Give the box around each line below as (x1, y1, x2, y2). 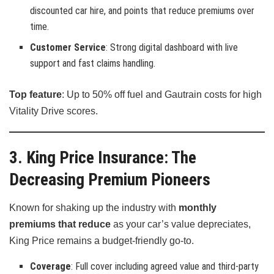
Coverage (30, 260, 72, 272)
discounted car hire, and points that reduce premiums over (30, 5, 255, 17)
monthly (179, 202, 217, 213)
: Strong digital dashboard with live (106, 42, 239, 54)
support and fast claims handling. (30, 57, 156, 70)
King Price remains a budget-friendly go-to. (9, 235, 194, 246)
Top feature (9, 89, 62, 100)
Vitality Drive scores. (9, 106, 98, 117)
